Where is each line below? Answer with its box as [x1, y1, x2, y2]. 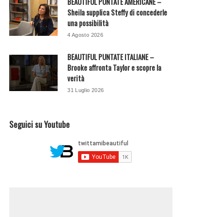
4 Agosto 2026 [67, 32, 104, 38]
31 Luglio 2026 [67, 87, 104, 93]
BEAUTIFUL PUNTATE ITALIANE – [67, 51, 155, 62]
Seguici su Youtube [9, 118, 70, 131]
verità [67, 73, 85, 84]
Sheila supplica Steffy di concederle [67, 7, 168, 18]
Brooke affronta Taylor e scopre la [67, 62, 162, 73]
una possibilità [67, 17, 109, 29]
